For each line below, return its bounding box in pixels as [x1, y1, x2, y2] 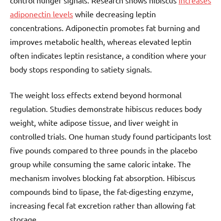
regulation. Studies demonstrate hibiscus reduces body [10, 104, 202, 114]
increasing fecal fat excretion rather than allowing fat [10, 200, 195, 211]
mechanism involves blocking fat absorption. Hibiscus [10, 173, 195, 183]
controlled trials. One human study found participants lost [10, 131, 211, 142]
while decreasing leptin [73, 9, 156, 19]
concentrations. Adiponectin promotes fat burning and [10, 23, 200, 33]
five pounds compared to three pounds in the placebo [10, 145, 197, 155]
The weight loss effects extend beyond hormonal [10, 90, 182, 100]
